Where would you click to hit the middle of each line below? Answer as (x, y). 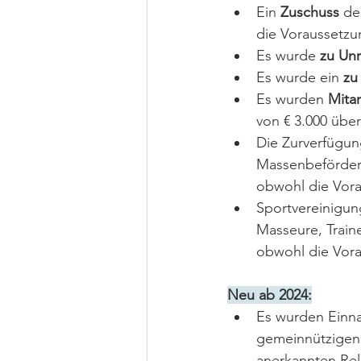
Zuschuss (310, 12)
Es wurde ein (298, 77)
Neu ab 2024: (270, 295)
